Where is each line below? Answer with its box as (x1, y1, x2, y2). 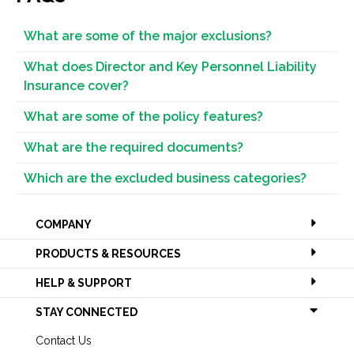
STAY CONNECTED (36, 306, 137, 318)
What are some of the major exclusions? (24, 28, 272, 43)
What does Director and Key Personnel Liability (24, 59, 317, 74)
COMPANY (36, 218, 92, 231)
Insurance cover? (24, 78, 129, 93)
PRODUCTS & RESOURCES (36, 247, 181, 260)
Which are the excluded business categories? (24, 171, 307, 186)
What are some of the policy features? (24, 109, 263, 124)
